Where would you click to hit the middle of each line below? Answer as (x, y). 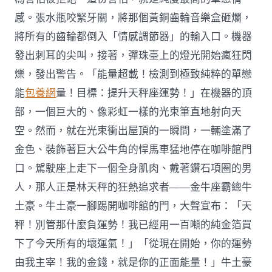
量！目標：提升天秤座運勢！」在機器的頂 (154, 93)
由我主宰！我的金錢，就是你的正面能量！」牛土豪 (134, 263)
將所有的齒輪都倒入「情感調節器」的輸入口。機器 (134, 37)
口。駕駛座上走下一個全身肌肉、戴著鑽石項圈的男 (134, 169)
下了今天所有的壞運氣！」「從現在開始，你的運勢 (134, 244)
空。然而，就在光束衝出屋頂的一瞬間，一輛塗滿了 (134, 131)
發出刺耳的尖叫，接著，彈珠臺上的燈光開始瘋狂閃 (134, 56)
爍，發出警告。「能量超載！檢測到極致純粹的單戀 (134, 75)
